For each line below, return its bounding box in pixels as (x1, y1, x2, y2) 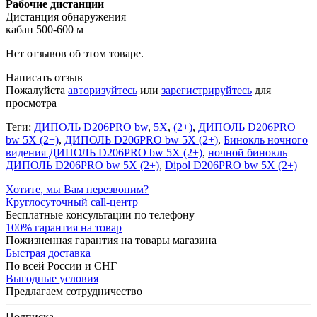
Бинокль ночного (224, 133, 308, 146)
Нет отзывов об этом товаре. (6, 47, 144, 59)
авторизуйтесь (68, 83, 137, 96)
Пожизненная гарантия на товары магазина (6, 234, 217, 246)
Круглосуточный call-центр (6, 195, 138, 208)
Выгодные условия (6, 272, 98, 284)
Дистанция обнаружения (6, 10, 126, 23)
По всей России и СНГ (6, 259, 117, 272)
